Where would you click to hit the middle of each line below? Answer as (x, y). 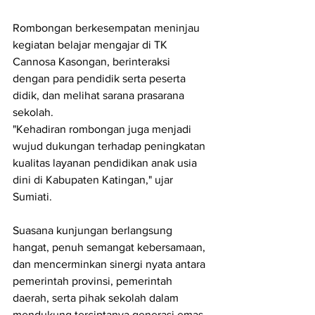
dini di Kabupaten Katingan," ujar (94, 179)
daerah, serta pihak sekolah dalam (97, 297)
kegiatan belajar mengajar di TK (91, 44)
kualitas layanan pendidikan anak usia (106, 162)
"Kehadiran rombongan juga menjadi (103, 129)
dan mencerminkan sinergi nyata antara (110, 264)
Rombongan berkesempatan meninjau (108, 27)
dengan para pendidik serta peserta (101, 78)
